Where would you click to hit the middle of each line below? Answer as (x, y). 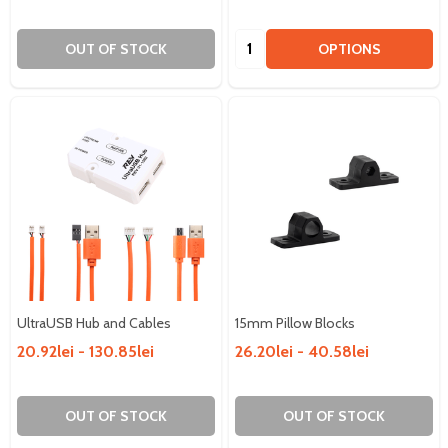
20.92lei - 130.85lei (85, 351)
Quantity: (266, 40)
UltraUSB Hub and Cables (94, 322)
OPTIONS (349, 48)
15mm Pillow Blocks (295, 322)
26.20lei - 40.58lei (302, 351)
